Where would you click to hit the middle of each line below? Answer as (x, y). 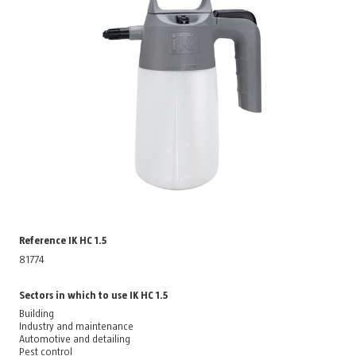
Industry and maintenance (76, 327)
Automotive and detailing (74, 340)
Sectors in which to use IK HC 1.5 (93, 295)
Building (36, 314)
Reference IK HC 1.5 (62, 241)
